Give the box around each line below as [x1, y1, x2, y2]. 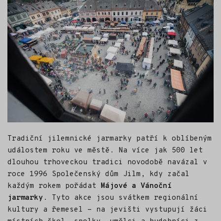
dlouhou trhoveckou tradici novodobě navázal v [7, 158, 207, 168]
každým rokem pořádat [7, 182, 101, 191]
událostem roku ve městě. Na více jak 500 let [7, 146, 203, 156]
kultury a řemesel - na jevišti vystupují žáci [7, 205, 207, 215]
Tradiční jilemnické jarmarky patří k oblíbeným [7, 134, 212, 144]
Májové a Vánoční [101, 182, 172, 191]
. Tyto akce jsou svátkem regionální [43, 193, 198, 203]
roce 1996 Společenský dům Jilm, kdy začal [7, 170, 189, 180]
